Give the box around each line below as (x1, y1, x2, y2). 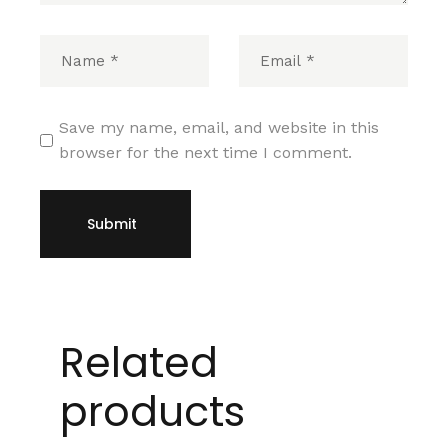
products (60, 382, 246, 440)
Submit (87, 213, 138, 234)
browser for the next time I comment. (59, 142, 353, 162)
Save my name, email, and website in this (59, 117, 380, 137)
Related (60, 333, 219, 391)
